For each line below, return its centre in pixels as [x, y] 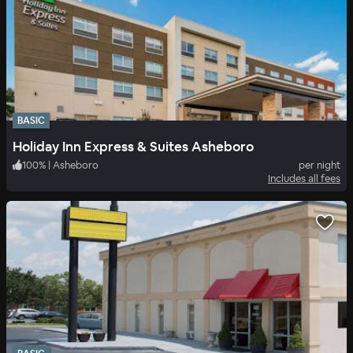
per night [320, 165]
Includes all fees [304, 178]
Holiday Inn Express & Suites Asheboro [133, 146]
